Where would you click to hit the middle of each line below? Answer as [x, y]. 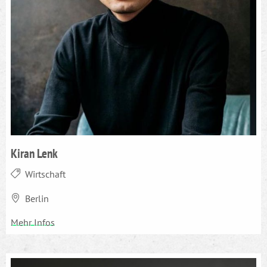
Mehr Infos [33, 223]
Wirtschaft [45, 174]
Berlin [37, 199]
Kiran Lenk [34, 153]
